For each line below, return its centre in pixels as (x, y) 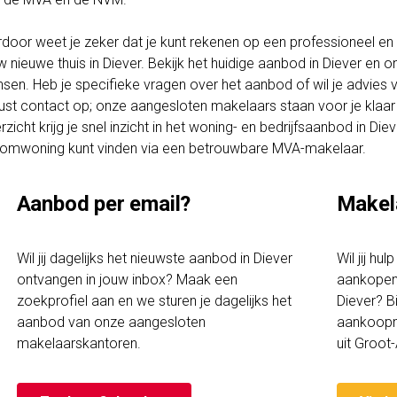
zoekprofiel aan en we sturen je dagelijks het (154, 301)
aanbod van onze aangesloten (111, 323)
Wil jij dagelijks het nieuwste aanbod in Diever (154, 259)
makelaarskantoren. (78, 344)
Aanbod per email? (104, 204)
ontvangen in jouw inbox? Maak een (127, 280)
